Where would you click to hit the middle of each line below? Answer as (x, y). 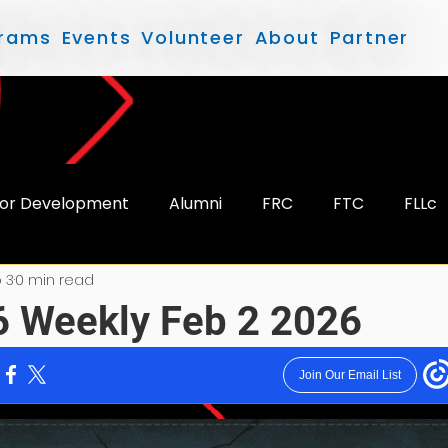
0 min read (54, 280)
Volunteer (193, 37)
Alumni (195, 203)
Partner (369, 37)
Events (96, 37)
